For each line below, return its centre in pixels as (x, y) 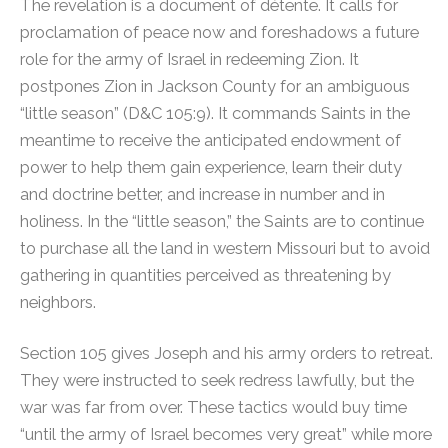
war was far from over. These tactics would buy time (213, 407)
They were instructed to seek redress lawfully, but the (217, 380)
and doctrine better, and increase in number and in (202, 193)
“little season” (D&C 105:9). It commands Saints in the (215, 112)
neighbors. (58, 301)
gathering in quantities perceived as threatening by (205, 274)
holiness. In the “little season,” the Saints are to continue (222, 220)
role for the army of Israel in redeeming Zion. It (189, 58)
